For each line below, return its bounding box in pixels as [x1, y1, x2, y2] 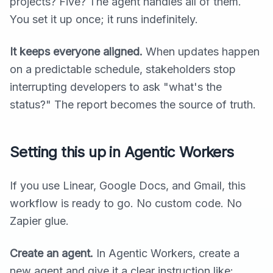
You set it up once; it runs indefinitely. [10, 13, 198, 26]
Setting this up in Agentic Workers [10, 143, 234, 161]
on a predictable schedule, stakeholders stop [10, 63, 236, 76]
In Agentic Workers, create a [93, 247, 239, 260]
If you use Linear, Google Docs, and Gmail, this [10, 179, 246, 193]
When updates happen [143, 45, 260, 58]
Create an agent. [10, 247, 93, 260]
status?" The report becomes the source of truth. [10, 98, 256, 112]
